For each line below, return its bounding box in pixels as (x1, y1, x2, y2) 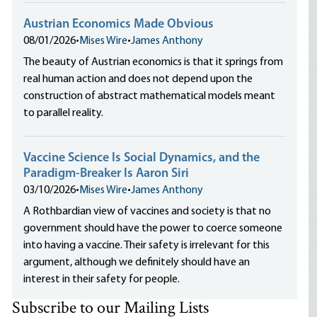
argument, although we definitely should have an (23, 257, 250, 268)
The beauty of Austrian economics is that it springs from (23, 57, 284, 68)
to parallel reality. (23, 108, 104, 119)
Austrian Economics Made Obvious (23, 18, 214, 31)
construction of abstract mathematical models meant (23, 91, 276, 102)
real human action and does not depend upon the (23, 74, 253, 85)
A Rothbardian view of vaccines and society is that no (23, 206, 272, 217)
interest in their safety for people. (23, 274, 180, 285)
